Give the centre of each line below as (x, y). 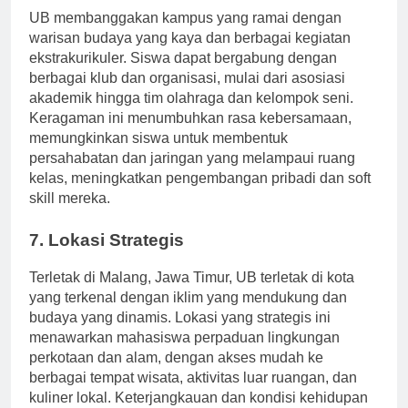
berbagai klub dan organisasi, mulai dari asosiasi (187, 94)
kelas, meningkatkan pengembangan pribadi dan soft (200, 194)
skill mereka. (70, 214)
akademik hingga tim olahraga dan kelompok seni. (191, 114)
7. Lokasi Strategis (107, 256)
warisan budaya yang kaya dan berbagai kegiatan (190, 54)
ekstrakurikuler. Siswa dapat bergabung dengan (183, 74)
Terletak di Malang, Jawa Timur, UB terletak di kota (192, 293)
